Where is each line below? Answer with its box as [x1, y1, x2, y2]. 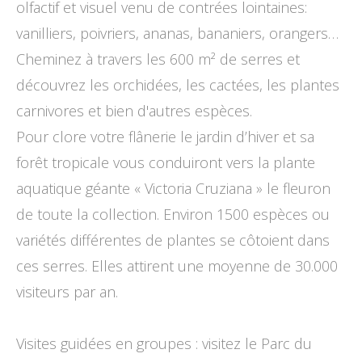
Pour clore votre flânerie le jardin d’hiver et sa [16, 127, 314, 146]
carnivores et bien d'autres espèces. [16, 101, 252, 120]
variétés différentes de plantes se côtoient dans [16, 230, 330, 250]
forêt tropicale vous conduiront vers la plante [16, 153, 315, 172]
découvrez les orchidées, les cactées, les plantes [16, 75, 339, 95]
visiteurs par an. [16, 282, 118, 301]
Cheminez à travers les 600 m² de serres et [16, 49, 300, 69]
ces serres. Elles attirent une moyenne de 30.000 [16, 256, 338, 276]
